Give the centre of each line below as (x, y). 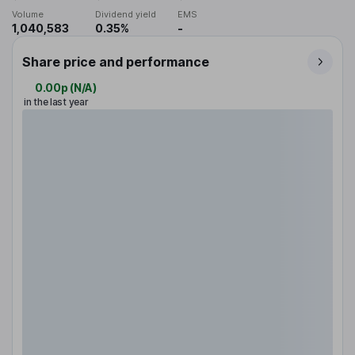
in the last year (56, 102)
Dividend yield (125, 15)
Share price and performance (116, 62)
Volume (28, 15)
